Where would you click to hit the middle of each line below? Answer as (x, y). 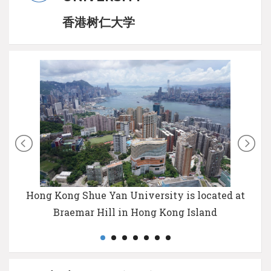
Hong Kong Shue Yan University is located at (135, 195)
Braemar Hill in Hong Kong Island (135, 212)
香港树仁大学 (99, 22)
